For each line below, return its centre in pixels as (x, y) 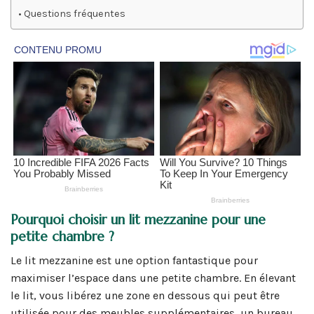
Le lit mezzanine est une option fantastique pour (134, 260)
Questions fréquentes (74, 14)
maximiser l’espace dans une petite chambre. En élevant (153, 278)
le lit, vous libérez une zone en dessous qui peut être (145, 295)
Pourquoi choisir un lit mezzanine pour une (138, 220)
